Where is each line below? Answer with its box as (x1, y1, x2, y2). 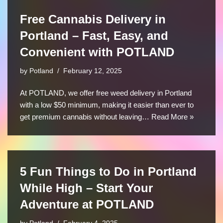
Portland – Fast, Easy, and (20, 28, 168, 42)
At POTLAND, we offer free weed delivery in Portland (20, 88, 192, 97)
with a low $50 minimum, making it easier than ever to (20, 100, 194, 109)
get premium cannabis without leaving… (20, 112, 151, 121)
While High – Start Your (20, 181, 153, 195)
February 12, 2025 (63, 67, 122, 75)
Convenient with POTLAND (20, 45, 174, 59)
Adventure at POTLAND (20, 197, 154, 211)
